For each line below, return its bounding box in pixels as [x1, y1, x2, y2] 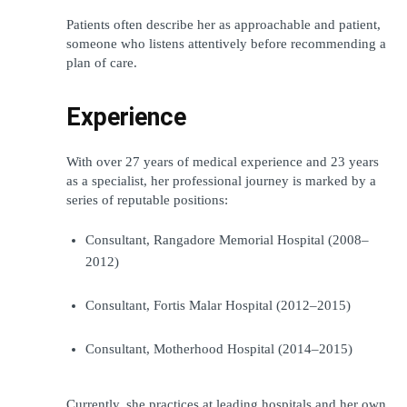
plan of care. [66, 55, 137, 70]
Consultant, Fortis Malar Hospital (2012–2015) [85, 297, 351, 313]
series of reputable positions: [66, 192, 228, 207]
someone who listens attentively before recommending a [66, 35, 386, 51]
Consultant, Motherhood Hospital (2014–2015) [85, 341, 352, 356]
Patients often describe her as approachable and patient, [66, 16, 381, 32]
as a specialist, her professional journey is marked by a [66, 173, 376, 188]
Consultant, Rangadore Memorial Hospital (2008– [85, 232, 369, 247]
